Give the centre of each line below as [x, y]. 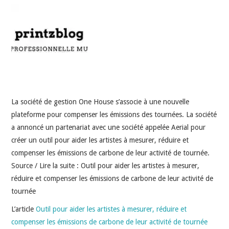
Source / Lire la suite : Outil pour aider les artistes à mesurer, [106, 165]
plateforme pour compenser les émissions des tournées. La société [114, 114]
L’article [24, 209]
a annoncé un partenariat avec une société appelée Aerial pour [109, 127]
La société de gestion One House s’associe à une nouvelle [100, 101]
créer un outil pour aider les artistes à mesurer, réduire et [100, 140]
